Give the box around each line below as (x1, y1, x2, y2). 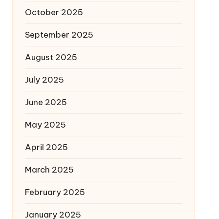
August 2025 (24, 51, 77, 63)
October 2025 (24, 6, 83, 18)
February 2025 (24, 186, 85, 197)
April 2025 (24, 141, 68, 153)
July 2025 (24, 74, 64, 85)
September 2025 (24, 29, 93, 40)
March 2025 (24, 164, 74, 175)
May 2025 (24, 119, 66, 130)
